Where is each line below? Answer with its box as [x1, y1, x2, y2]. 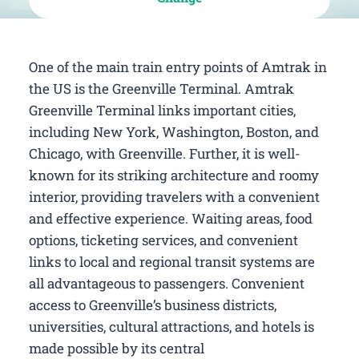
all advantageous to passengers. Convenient [29, 273, 305, 292]
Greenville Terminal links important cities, [29, 100, 296, 119]
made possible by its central [29, 338, 204, 357]
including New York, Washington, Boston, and [29, 122, 319, 141]
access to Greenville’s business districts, [29, 295, 276, 314]
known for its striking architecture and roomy [29, 165, 319, 184]
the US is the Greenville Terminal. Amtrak [29, 79, 294, 98]
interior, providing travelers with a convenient [29, 187, 320, 206]
